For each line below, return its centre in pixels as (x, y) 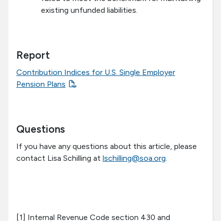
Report (33, 55)
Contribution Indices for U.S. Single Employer (96, 73)
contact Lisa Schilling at (59, 158)
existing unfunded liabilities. (89, 10)
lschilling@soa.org (134, 158)
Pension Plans (41, 84)
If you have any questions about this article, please (107, 147)
